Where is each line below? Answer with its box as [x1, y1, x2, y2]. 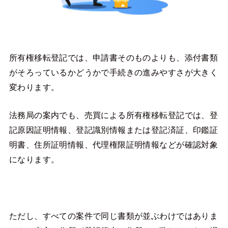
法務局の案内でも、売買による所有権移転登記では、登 [9, 110, 218, 120]
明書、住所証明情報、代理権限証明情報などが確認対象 [9, 140, 218, 150]
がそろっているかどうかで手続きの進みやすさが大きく [9, 67, 218, 77]
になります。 [9, 155, 60, 164]
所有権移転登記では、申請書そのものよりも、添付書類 [9, 52, 218, 62]
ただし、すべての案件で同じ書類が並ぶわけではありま [9, 211, 218, 220]
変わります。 [9, 82, 60, 92]
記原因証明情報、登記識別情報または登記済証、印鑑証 [9, 125, 218, 135]
